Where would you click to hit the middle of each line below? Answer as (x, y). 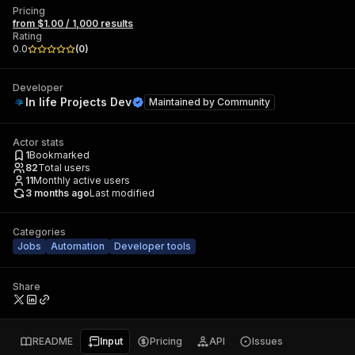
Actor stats (38, 142)
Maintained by (183, 102)
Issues (267, 341)
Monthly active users (82, 180)
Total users (64, 168)
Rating (27, 36)
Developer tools (153, 246)
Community (244, 102)
